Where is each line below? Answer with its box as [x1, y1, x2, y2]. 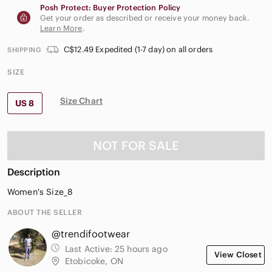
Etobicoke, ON [65, 255, 123, 267]
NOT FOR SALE [93, 137, 179, 153]
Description [7, 165, 60, 178]
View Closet [214, 249, 262, 260]
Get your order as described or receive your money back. [40, 13, 250, 22]
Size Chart [59, 95, 103, 106]
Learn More [40, 23, 83, 33]
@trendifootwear [52, 227, 130, 240]
